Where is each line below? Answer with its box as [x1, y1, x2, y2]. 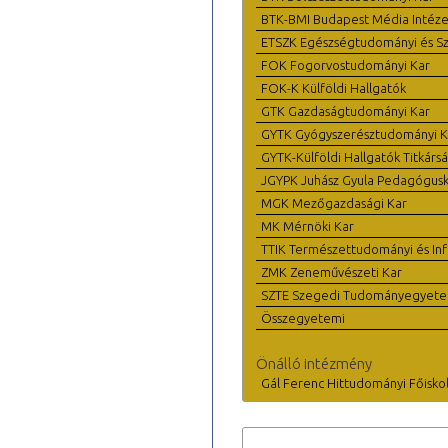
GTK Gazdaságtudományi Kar [261, 103, 430, 118]
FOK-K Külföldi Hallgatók [261, 80, 406, 95]
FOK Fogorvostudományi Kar [261, 57, 430, 72]
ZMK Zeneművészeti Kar [261, 264, 402, 279]
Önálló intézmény [256, 354, 372, 372]
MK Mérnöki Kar [261, 218, 354, 233]
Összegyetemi [261, 310, 345, 325]
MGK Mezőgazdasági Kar [261, 195, 407, 210]
